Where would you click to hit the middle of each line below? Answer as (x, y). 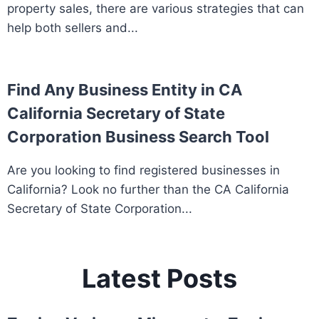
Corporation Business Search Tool (138, 136)
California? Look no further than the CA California (148, 189)
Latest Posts (159, 278)
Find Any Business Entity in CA (125, 89)
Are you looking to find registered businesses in (143, 170)
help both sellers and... (73, 27)
